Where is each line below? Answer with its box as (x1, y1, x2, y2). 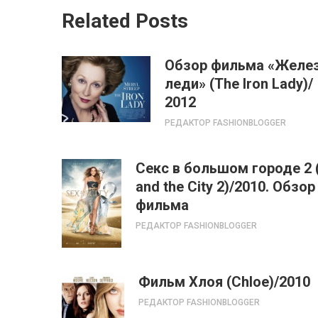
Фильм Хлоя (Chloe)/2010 (138, 273, 310, 290)
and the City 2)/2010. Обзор (136, 178, 315, 195)
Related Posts (62, 9, 188, 33)
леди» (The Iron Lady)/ (165, 75, 313, 92)
